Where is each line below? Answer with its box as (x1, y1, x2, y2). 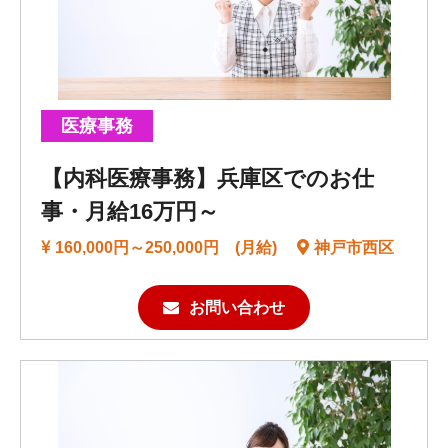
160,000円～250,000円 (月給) (55, 239, 277, 257)
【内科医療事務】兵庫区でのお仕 (41, 166, 374, 192)
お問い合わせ (189, 299, 285, 317)
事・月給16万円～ (41, 199, 219, 225)
